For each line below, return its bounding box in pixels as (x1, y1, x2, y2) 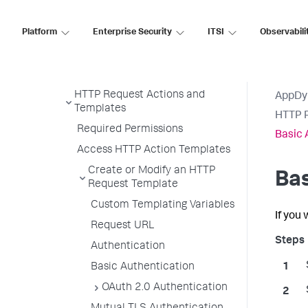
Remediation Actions (74, 69, 177, 80)
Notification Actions (74, 28, 173, 39)
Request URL (91, 221, 154, 232)
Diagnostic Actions (74, 49, 166, 60)
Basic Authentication (91, 262, 195, 273)
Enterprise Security (93, 27, 172, 37)
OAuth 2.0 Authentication (102, 283, 228, 294)
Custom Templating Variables (91, 200, 234, 211)
